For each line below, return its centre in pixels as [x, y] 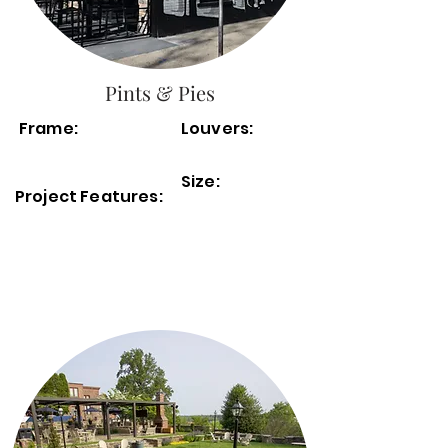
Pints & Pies [160, 92]
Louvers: [217, 128]
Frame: [48, 128]
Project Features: [90, 196]
